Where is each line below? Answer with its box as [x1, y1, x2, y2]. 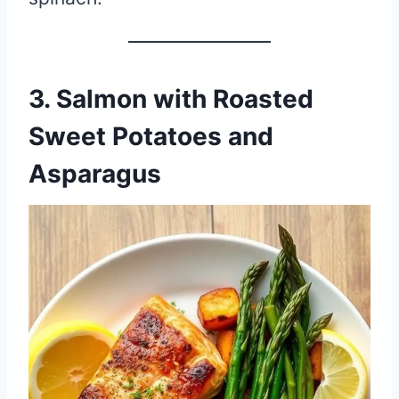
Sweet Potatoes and [28, 120, 273, 151]
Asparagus [28, 158, 161, 189]
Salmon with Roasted [56, 83, 313, 114]
